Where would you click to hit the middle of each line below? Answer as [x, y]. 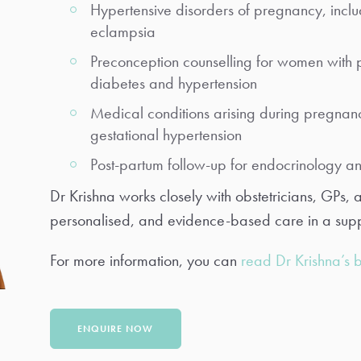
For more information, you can [145, 260]
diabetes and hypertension [173, 83]
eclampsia [122, 31]
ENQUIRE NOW [115, 329]
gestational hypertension [166, 135]
